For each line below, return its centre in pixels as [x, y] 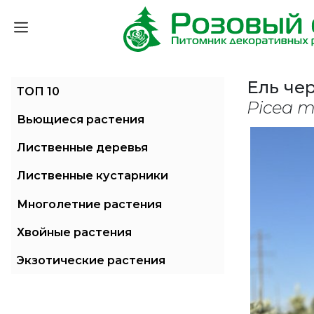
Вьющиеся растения [81, 120]
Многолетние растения [90, 204]
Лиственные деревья [83, 148]
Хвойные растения [75, 232]
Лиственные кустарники [93, 176]
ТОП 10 [39, 91]
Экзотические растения [91, 260]
